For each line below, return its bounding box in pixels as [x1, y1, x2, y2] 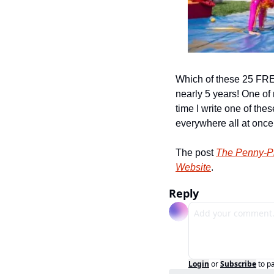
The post [176, 147, 216, 158]
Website [176, 162, 211, 172]
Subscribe [220, 259, 256, 269]
